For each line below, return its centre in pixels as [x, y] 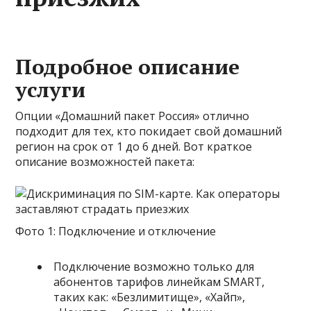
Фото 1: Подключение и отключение [116, 231]
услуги [51, 90]
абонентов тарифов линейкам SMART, [159, 282]
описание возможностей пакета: [105, 162]
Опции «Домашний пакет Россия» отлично [133, 116]
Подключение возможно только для [154, 267]
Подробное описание [128, 67]
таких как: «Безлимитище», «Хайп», [150, 297]
